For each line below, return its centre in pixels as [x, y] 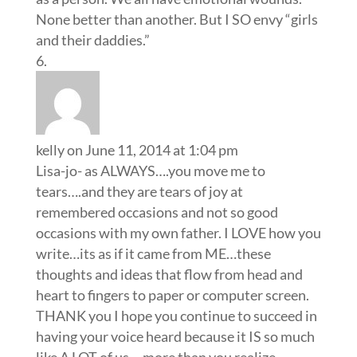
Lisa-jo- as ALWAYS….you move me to [150, 170]
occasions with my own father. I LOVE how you [178, 232]
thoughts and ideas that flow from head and [169, 274]
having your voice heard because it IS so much [175, 336]
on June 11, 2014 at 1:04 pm [152, 149]
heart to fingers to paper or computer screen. [172, 294]
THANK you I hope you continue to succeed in [176, 315]
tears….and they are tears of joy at [139, 191]
